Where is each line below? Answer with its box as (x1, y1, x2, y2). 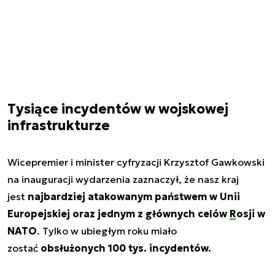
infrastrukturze (7, 117, 110, 134)
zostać (7, 242, 41, 255)
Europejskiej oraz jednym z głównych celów (7, 207, 230, 220)
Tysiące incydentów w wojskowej (7, 101, 228, 118)
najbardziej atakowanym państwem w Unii (28, 190, 240, 203)
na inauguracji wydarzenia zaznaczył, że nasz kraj (7, 173, 239, 186)
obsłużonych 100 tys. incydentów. (41, 242, 211, 255)
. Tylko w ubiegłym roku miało (37, 225, 177, 238)
